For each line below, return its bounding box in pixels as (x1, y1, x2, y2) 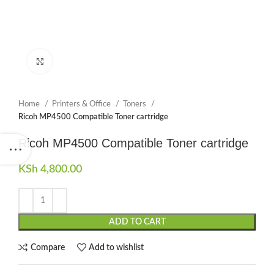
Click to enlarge (52, 57, 106, 65)
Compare (30, 243, 65, 252)
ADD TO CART (108, 218, 166, 226)
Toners (123, 100, 148, 108)
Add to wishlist (89, 243, 144, 252)
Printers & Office (52, 100, 113, 108)
